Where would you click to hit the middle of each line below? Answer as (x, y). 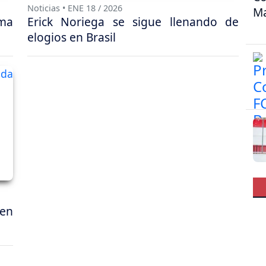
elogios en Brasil (72, 37)
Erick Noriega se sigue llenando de (133, 22)
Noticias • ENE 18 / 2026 (75, 8)
